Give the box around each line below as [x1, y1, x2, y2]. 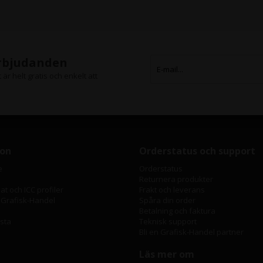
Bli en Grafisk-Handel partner [139, 227, 244, 237]
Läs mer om [139, 248, 194, 261]
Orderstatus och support [139, 144, 255, 157]
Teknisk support [139, 216, 197, 227]
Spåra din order [139, 195, 195, 205]
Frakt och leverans [139, 184, 205, 195]
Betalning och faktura [139, 205, 215, 216]
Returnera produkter [139, 174, 213, 184]
